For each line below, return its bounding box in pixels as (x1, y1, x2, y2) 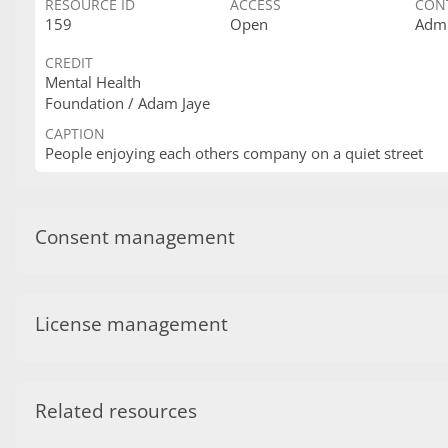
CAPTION (45, 124, 105, 143)
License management (35, 311, 228, 337)
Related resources (35, 398, 197, 424)
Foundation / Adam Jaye (45, 93, 210, 113)
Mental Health (45, 72, 141, 92)
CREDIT (45, 53, 93, 72)
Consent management (35, 223, 235, 249)
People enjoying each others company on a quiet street (45, 143, 423, 163)
